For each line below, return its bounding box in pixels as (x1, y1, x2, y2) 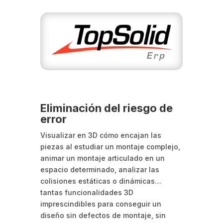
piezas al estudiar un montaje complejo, (40, 142, 180, 151)
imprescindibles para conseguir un (40, 199, 161, 208)
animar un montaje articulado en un (40, 153, 165, 162)
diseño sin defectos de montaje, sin (40, 211, 166, 220)
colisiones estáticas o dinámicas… (40, 176, 161, 185)
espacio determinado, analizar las (40, 165, 159, 174)
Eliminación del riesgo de (40, 101, 173, 114)
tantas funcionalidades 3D (40, 188, 133, 197)
